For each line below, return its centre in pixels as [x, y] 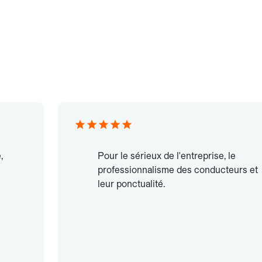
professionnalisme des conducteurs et [177, 170]
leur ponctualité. [131, 184]
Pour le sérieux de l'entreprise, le [166, 156]
